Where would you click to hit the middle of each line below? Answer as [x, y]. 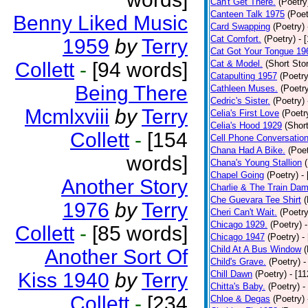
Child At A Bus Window [256, 249]
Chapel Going [237, 175]
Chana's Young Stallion [256, 163]
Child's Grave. [238, 262]
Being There [131, 93]
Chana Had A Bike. [248, 150]
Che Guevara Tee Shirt [256, 200]
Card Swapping [240, 26]
